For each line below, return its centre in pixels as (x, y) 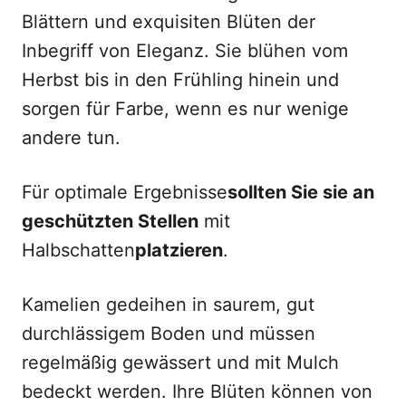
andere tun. (71, 138)
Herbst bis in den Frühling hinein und (180, 80)
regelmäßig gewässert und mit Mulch (180, 362)
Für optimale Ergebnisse (125, 192)
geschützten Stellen (110, 221)
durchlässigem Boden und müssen (169, 333)
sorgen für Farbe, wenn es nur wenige (185, 109)
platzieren (179, 250)
